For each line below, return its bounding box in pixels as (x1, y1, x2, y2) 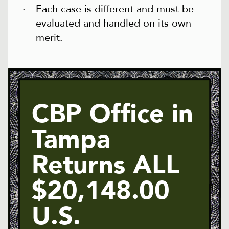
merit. (36, 31, 63, 45)
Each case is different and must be (36, 2, 194, 16)
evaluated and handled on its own (36, 16, 191, 31)
